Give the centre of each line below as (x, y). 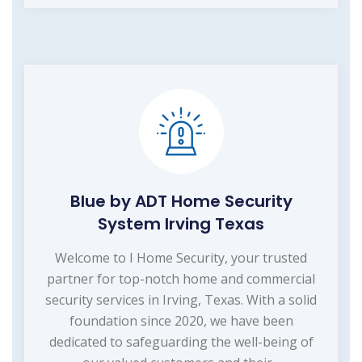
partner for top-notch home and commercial (181, 278)
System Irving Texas (181, 223)
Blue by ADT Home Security (181, 201)
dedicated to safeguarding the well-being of (181, 341)
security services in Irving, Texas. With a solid (181, 299)
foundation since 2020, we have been (181, 320)
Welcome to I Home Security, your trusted (181, 257)
